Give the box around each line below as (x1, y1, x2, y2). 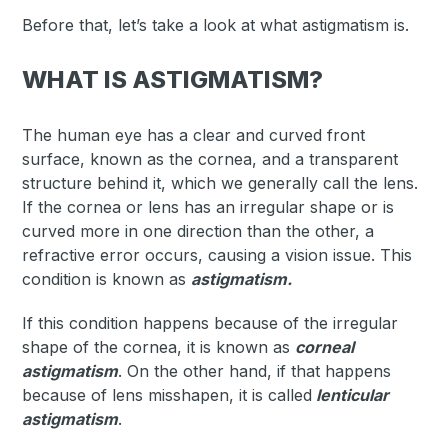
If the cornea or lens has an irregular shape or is (22, 196, 395, 217)
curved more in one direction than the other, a (22, 220, 375, 241)
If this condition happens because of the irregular (22, 312, 399, 333)
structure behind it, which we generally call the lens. (22, 172, 419, 193)
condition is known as (22, 268, 192, 289)
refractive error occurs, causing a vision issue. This (22, 244, 413, 265)
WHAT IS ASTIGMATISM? (22, 64, 324, 94)
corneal (295, 336, 355, 357)
